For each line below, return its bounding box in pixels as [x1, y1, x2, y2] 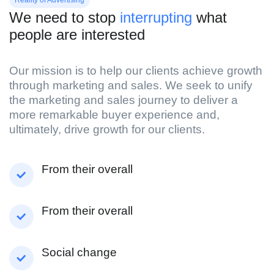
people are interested [9, 26, 145, 43]
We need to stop [9, 9, 120, 26]
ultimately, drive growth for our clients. [9, 122, 205, 136]
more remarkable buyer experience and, [9, 108, 220, 121]
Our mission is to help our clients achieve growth [9, 64, 262, 77]
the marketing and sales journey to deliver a [9, 93, 238, 106]
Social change [42, 245, 117, 259]
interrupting [120, 9, 192, 26]
